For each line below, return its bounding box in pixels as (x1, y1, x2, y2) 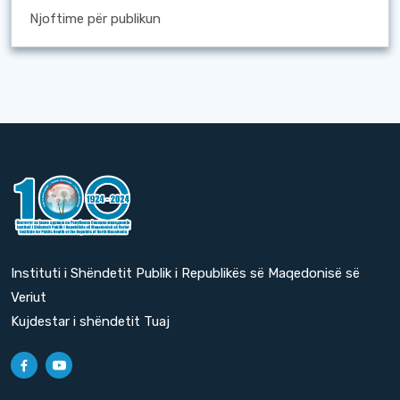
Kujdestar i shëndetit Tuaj (11, 313, 170, 330)
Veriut (11, 289, 46, 306)
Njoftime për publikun (29, 10, 161, 27)
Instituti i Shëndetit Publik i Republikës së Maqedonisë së (11, 265, 360, 282)
